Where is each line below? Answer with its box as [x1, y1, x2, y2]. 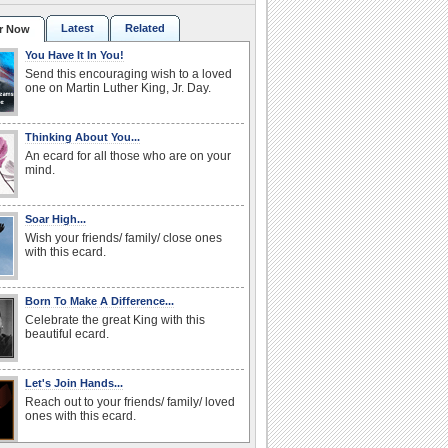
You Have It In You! [25, 48, 124, 61]
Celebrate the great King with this [25, 312, 205, 327]
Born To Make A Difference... [25, 294, 174, 307]
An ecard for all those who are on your [25, 148, 231, 163]
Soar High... [25, 212, 86, 225]
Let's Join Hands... [25, 376, 123, 389]
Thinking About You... [25, 130, 140, 143]
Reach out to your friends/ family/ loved [25, 394, 235, 409]
